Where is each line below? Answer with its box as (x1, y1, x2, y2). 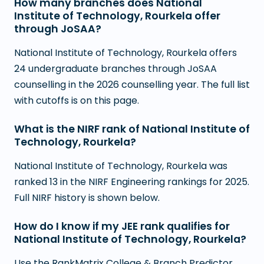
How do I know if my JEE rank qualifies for (14, 219, 230, 233)
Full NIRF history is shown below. (14, 191, 160, 204)
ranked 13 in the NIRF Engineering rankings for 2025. (14, 175, 249, 189)
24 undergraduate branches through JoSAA (14, 62, 217, 75)
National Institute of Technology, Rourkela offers (14, 46, 237, 60)
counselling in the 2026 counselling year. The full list (14, 78, 250, 91)
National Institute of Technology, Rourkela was (14, 159, 227, 173)
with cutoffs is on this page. (14, 94, 139, 107)
